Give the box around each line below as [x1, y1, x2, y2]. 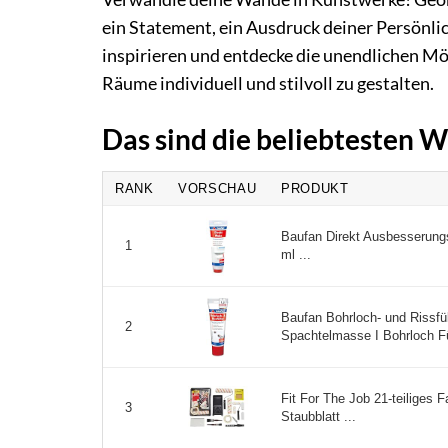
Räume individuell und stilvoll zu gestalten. [102, 73, 434, 95]
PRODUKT [281, 181, 349, 197]
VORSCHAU [178, 181, 257, 197]
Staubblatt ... [281, 409, 356, 425]
